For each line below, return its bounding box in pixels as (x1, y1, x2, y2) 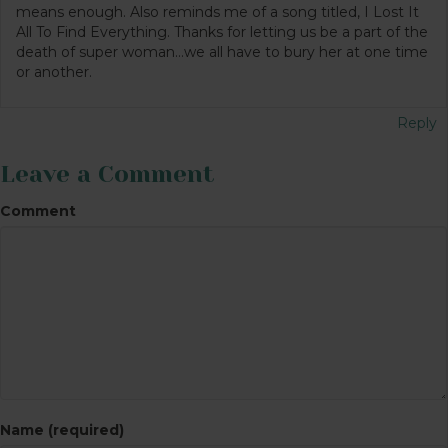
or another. (16, 62, 92, 81)
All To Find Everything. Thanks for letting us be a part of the (16, 22, 428, 41)
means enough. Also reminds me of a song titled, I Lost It (16, 2, 419, 21)
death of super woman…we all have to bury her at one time (16, 42, 428, 61)
